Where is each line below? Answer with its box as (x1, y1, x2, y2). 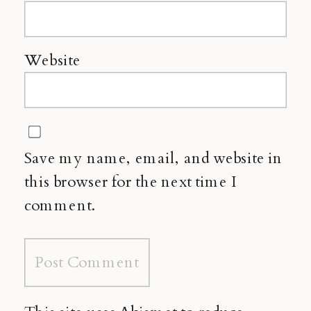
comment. (24, 194, 96, 216)
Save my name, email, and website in (24, 147, 283, 169)
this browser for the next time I (24, 171, 237, 193)
